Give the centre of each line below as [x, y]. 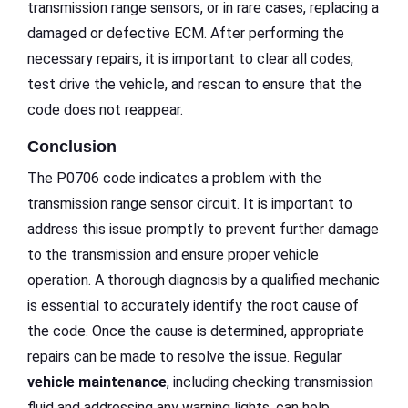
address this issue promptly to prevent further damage [203, 229]
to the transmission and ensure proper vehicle [173, 255]
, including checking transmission [270, 382]
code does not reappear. [105, 110]
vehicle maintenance [97, 382]
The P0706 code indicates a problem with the [174, 178]
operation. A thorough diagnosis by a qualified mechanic [204, 280]
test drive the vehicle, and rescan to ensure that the [194, 85]
